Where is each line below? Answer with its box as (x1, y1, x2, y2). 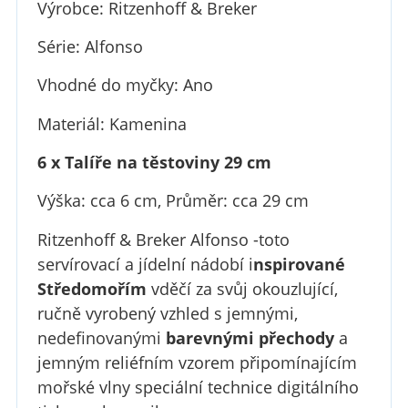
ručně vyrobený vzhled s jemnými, (36, 301, 298, 324)
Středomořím (36, 277, 147, 300)
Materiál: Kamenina (36, 112, 187, 135)
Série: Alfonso (36, 36, 143, 58)
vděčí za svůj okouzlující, (146, 277, 338, 300)
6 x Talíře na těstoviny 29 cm (36, 151, 271, 174)
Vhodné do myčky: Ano (36, 74, 213, 97)
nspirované (252, 252, 345, 275)
